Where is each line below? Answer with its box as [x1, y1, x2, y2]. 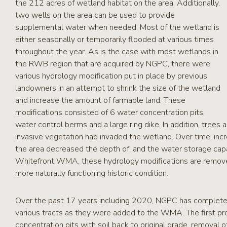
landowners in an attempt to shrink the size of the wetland [15, 83, 220, 94]
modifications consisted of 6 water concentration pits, [15, 107, 205, 118]
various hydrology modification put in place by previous [15, 70, 207, 82]
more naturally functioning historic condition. [15, 168, 168, 179]
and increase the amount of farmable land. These [15, 95, 185, 106]
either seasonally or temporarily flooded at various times [15, 34, 214, 45]
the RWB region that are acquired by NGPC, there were [15, 58, 210, 69]
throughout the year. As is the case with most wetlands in [15, 46, 218, 57]
